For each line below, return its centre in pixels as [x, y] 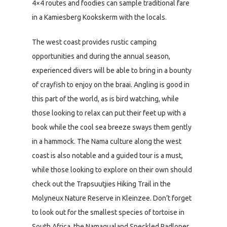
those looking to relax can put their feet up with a [109, 113]
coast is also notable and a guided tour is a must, [107, 155]
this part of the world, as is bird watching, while [105, 99]
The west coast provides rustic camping [94, 42]
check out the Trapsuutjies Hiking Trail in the [101, 184]
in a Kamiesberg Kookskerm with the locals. [100, 17]
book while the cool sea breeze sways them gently [112, 127]
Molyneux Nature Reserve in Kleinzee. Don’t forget [112, 198]
